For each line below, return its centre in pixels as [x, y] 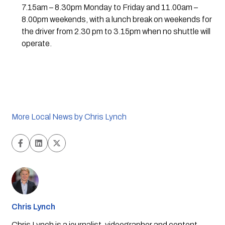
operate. [36, 43]
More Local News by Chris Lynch [69, 117]
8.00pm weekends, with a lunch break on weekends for [117, 19]
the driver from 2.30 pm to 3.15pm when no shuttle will [116, 31]
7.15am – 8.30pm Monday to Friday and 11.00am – [109, 7]
